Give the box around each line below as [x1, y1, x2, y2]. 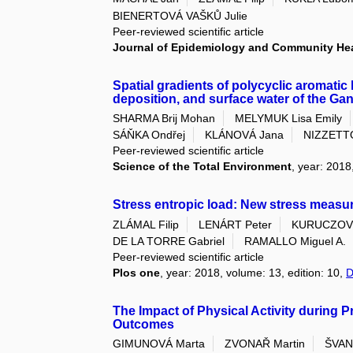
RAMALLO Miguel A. [244, 234, 347, 247]
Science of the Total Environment [113, 160, 292, 173]
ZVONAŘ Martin [225, 337, 306, 351]
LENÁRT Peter [199, 217, 273, 231]
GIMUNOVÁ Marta [113, 337, 206, 351]
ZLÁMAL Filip [113, 217, 180, 231]
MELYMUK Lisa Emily [235, 112, 343, 125]
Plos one [113, 266, 161, 279]
